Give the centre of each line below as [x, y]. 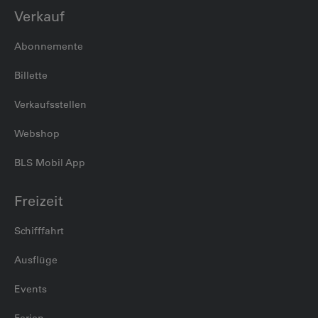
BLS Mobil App [50, 163]
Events [31, 289]
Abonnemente [49, 46]
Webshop [37, 134]
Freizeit [39, 201]
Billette [31, 76]
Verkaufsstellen [50, 105]
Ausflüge [36, 260]
